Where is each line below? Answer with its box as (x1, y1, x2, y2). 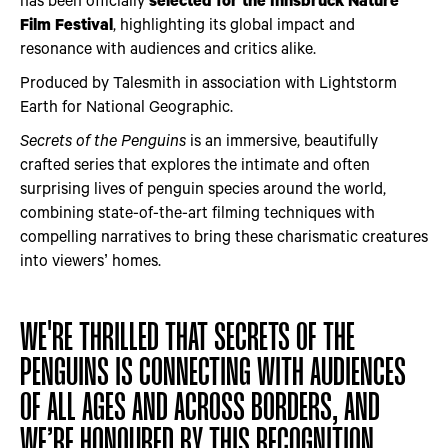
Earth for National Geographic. (20, 95, 233, 116)
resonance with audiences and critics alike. (20, 37, 316, 58)
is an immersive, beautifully (186, 129, 378, 150)
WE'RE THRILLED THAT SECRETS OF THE (20, 320, 355, 358)
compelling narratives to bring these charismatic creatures (20, 225, 428, 246)
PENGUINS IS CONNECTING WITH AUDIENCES (20, 355, 406, 393)
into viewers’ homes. (20, 249, 161, 270)
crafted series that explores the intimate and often (20, 153, 370, 174)
